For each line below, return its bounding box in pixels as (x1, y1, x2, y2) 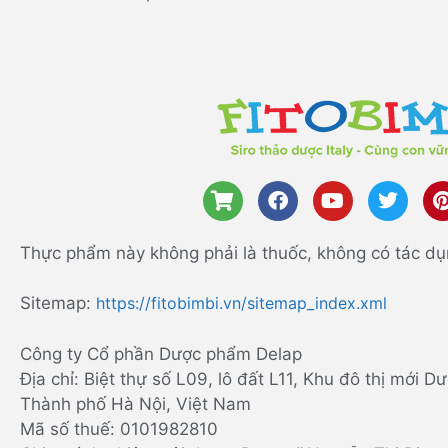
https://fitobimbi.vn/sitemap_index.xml (96, 293, 387, 314)
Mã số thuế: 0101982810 (20, 418, 218, 439)
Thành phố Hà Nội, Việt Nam (20, 393, 251, 414)
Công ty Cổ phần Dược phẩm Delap (20, 343, 302, 364)
